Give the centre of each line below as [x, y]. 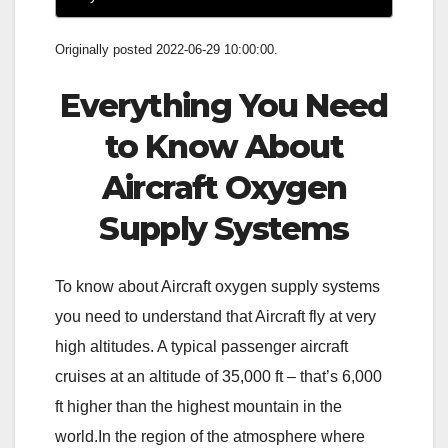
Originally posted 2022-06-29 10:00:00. [166, 50]
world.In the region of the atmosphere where [210, 436]
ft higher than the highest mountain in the [198, 406]
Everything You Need [224, 106]
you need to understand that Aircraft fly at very [215, 316]
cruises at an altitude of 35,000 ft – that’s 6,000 [218, 376]
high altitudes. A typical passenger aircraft [201, 346]
